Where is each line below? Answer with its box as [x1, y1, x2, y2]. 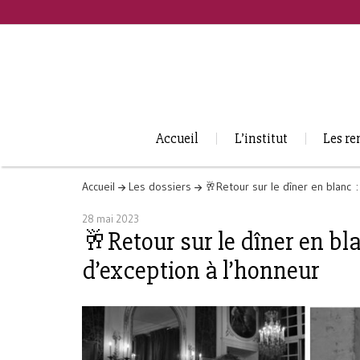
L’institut [234, 130, 288, 148]
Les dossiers [129, 178, 191, 194]
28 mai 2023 [82, 211, 139, 225]
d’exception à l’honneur [82, 254, 320, 286]
